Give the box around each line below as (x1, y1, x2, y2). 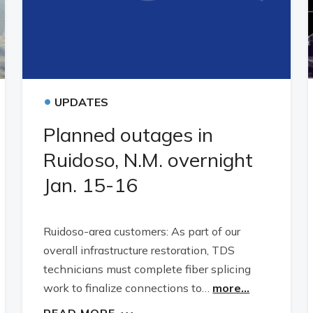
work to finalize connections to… (43, 281, 213, 295)
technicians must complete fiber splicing (43, 262, 252, 276)
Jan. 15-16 (43, 173, 138, 197)
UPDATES (54, 95, 109, 109)
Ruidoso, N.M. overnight (43, 147, 254, 172)
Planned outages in (43, 122, 214, 147)
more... (212, 281, 250, 295)
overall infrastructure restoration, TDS (43, 243, 235, 257)
